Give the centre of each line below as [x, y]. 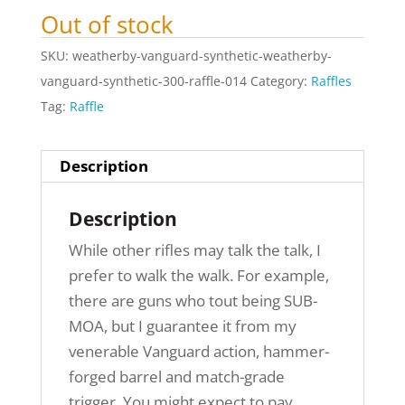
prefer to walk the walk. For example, [198, 276]
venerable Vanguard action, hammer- [198, 352]
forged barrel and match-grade [176, 377]
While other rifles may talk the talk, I [194, 250]
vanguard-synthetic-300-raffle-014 [143, 81]
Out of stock [107, 25]
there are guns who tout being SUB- [193, 301]
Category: [280, 81]
